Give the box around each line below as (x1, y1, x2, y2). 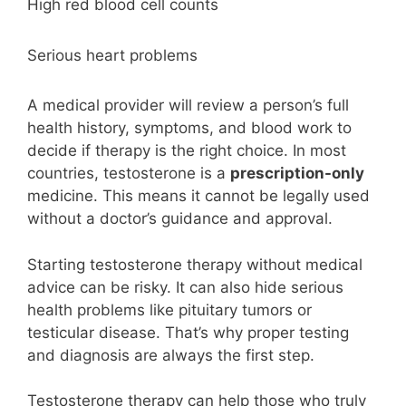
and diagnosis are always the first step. (27, 345, 314, 364)
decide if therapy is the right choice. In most (27, 141, 346, 160)
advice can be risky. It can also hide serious (27, 277, 343, 296)
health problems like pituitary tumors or (27, 300, 312, 319)
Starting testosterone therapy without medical (27, 255, 362, 274)
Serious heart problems (27, 45, 198, 64)
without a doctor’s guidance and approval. (27, 209, 333, 228)
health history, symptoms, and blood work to (27, 119, 352, 138)
